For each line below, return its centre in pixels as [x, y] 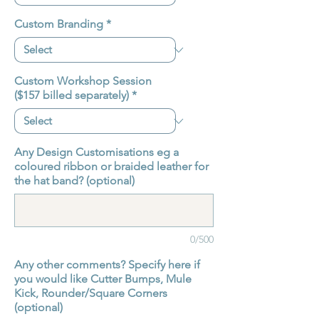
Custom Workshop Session [83, 81]
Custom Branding [59, 24]
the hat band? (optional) [74, 181]
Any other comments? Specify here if [107, 265]
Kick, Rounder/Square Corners [91, 293]
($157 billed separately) [72, 95]
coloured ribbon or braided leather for [111, 167]
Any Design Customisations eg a [96, 152]
